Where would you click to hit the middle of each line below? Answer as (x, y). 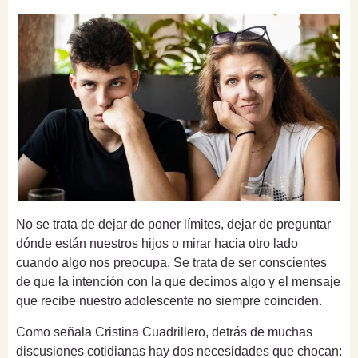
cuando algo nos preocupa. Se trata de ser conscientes (171, 263)
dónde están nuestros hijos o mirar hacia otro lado (157, 244)
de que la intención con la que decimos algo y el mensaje (178, 282)
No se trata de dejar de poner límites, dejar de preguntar (173, 225)
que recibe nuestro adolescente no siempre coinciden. (169, 301)
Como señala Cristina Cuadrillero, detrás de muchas (164, 332)
